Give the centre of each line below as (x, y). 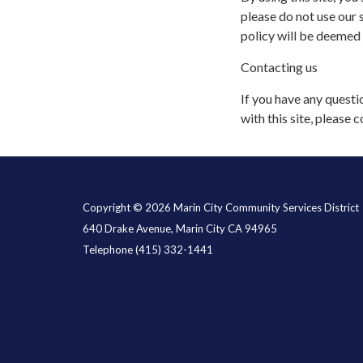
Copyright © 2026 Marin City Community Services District (221, 207)
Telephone (108, 249)
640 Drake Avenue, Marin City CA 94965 (180, 228)
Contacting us (279, 66)
